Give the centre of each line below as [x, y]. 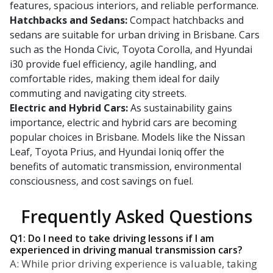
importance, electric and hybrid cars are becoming [123, 123]
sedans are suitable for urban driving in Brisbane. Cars [135, 35]
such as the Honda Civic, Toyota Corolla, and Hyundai [131, 50]
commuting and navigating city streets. [98, 94]
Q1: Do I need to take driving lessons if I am [112, 239]
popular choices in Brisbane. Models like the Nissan [127, 137]
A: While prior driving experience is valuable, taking [133, 264]
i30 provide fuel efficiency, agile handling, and [113, 64]
